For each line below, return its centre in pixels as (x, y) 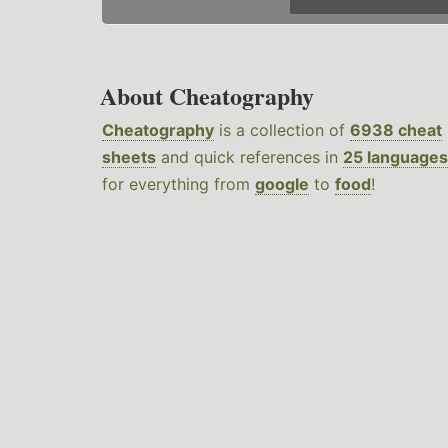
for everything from (178, 184)
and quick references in (249, 157)
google (282, 184)
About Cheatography (207, 96)
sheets (129, 157)
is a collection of (282, 130)
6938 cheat (396, 130)
